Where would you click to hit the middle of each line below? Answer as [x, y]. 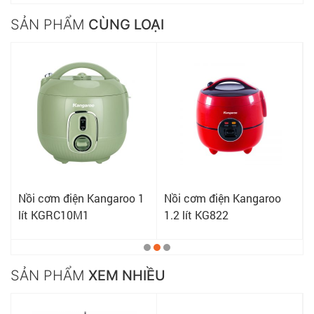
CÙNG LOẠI [124, 25]
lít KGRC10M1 [54, 215]
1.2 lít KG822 [196, 215]
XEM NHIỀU [125, 276]
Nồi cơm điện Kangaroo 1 [81, 198]
